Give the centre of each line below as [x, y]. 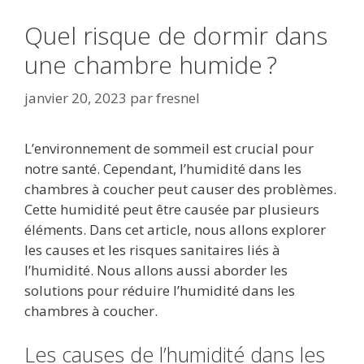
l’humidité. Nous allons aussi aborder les [156, 271]
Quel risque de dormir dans [176, 35]
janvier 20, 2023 [76, 98]
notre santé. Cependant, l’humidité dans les [163, 169]
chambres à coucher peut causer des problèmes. [180, 189]
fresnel [178, 98]
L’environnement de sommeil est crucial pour [169, 149]
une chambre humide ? [151, 64]
